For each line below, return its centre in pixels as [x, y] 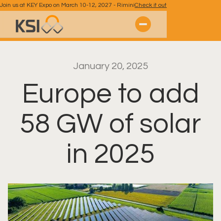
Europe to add [110, 94]
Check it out [151, 5]
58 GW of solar [110, 125]
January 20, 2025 [110, 66]
